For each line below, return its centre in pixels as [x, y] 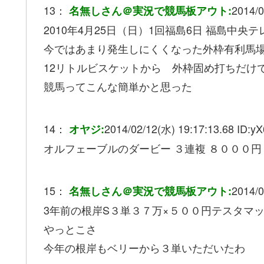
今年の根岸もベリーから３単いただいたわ [144, 248]
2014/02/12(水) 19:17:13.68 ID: [177, 129]
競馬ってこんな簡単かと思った [118, 86]
